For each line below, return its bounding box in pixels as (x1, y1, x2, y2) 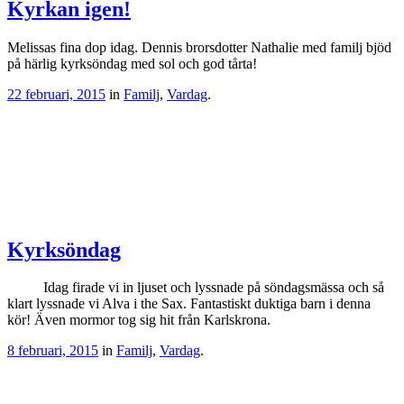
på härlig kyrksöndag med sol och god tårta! (7, 55, 257, 71)
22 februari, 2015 (7, 86, 106, 102)
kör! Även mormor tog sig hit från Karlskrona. (7, 312, 278, 328)
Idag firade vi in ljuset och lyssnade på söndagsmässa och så (7, 280, 384, 296)
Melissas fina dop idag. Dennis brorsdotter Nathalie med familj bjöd (7, 39, 391, 55)
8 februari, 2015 (7, 343, 98, 359)
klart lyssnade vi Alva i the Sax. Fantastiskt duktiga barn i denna (7, 296, 371, 312)
